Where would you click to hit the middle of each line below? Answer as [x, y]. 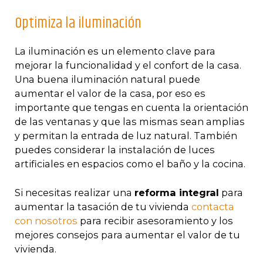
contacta [213, 206]
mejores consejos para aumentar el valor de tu [127, 235]
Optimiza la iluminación [78, 23]
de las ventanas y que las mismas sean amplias [130, 122]
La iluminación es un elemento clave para [115, 51]
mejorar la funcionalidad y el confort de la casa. [128, 65]
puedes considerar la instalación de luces [115, 150]
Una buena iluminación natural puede [107, 80]
